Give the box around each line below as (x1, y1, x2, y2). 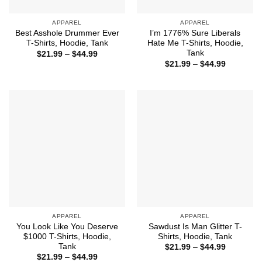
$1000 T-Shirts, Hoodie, (23, 232, 111, 241)
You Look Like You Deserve (16, 222, 118, 231)
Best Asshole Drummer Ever (15, 29, 119, 38)
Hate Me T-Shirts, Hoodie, (147, 39, 243, 48)
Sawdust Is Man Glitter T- (148, 222, 242, 231)
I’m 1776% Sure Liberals (150, 29, 240, 38)
